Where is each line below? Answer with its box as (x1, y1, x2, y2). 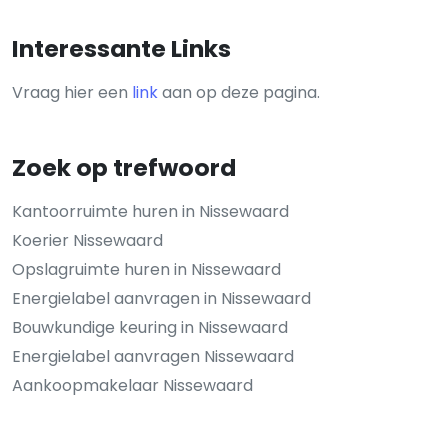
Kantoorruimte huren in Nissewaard (12, 200, 289, 224)
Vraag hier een (12, 81, 132, 105)
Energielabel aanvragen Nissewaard (12, 345, 294, 369)
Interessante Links (12, 32, 231, 66)
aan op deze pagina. (158, 81, 320, 105)
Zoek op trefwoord (12, 151, 236, 185)
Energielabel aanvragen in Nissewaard (12, 287, 311, 311)
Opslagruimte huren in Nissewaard (12, 258, 281, 282)
